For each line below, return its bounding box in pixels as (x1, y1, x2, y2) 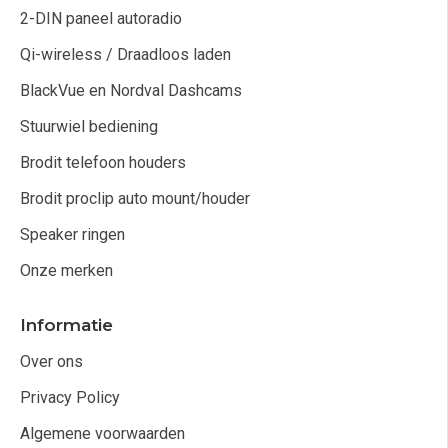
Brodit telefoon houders (20, 153, 186, 172)
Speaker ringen (20, 225, 125, 244)
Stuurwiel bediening (20, 117, 158, 136)
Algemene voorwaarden (20, 424, 185, 443)
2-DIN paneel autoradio (20, 9, 182, 28)
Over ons (20, 352, 83, 371)
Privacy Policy (20, 388, 120, 407)
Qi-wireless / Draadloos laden (20, 45, 231, 64)
